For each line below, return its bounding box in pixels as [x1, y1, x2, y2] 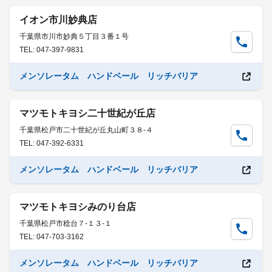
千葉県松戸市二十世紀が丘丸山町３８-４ [19, 126, 153, 134]
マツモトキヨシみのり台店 [19, 202, 136, 212]
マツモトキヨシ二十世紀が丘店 [19, 108, 155, 118]
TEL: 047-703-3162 [19, 233, 84, 241]
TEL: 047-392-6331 [19, 139, 84, 148]
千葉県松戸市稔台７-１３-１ [19, 219, 112, 228]
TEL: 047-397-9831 [19, 46, 84, 54]
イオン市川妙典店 [19, 15, 97, 25]
